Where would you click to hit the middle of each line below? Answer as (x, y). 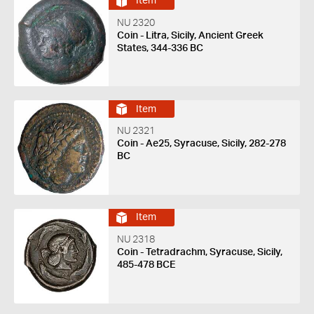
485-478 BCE (146, 265)
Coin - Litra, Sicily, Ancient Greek (190, 35)
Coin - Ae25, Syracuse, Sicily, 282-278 (201, 144)
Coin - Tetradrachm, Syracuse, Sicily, (199, 252)
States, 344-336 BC (160, 48)
